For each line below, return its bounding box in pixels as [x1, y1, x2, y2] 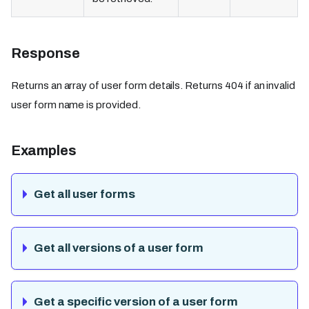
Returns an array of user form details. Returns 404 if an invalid [11, 80, 296, 92]
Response [11, 46, 80, 61]
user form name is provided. [11, 99, 141, 111]
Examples [11, 143, 77, 159]
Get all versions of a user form [34, 241, 203, 255]
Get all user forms [34, 188, 135, 201]
